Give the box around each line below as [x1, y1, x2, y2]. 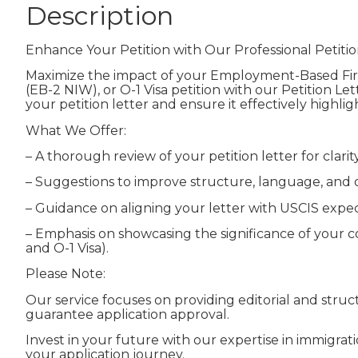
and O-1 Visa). [26, 241, 109, 257]
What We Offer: [26, 122, 126, 138]
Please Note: [26, 266, 105, 282]
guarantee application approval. [26, 306, 229, 322]
